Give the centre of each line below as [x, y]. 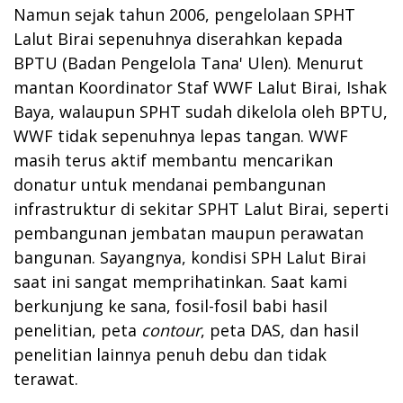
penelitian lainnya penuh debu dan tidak [170, 354]
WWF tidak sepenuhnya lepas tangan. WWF [181, 135]
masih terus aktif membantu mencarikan [173, 160]
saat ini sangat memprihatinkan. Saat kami [180, 281]
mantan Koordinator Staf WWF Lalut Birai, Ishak [200, 87]
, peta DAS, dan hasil [280, 330]
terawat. [46, 378]
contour [171, 330]
